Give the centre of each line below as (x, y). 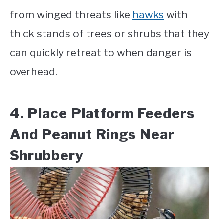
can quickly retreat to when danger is (101, 53)
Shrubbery (47, 155)
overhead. (35, 72)
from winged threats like (71, 14)
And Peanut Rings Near (92, 134)
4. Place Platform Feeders (102, 113)
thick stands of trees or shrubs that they (109, 33)
